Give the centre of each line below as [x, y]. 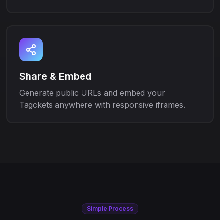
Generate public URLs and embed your [92, 93]
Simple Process [110, 208]
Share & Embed [55, 76]
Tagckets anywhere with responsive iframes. [102, 105]
